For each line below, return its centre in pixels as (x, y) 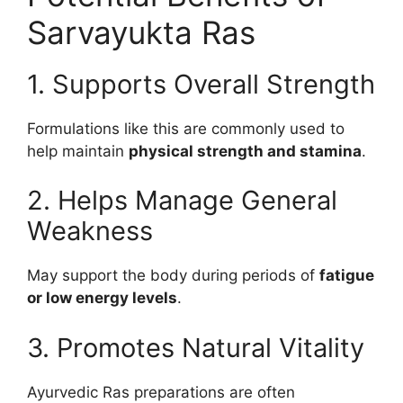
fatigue (347, 275)
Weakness (90, 231)
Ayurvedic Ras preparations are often (161, 392)
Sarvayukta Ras (141, 32)
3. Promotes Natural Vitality (196, 347)
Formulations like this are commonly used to (186, 128)
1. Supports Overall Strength (201, 84)
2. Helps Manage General (182, 200)
